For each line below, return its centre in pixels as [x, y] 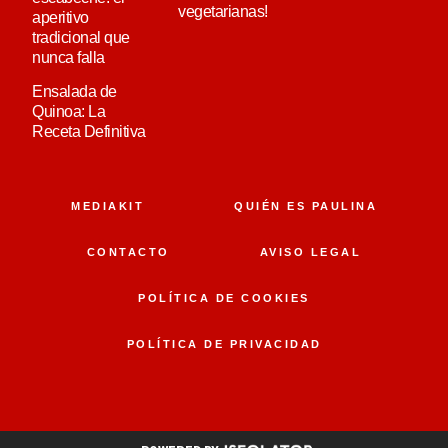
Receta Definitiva [89, 132]
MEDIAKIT [107, 205]
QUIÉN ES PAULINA [305, 205]
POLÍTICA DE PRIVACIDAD [224, 343]
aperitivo [60, 18]
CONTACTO [128, 251]
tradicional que [81, 38]
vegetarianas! [223, 12]
